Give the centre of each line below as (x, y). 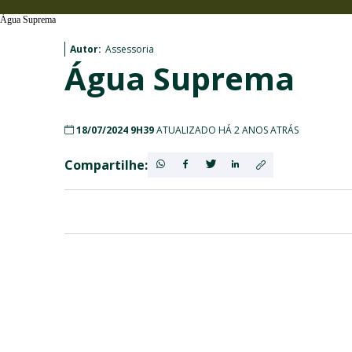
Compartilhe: (106, 165)
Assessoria (130, 49)
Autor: (86, 49)
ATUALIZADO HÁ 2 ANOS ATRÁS (227, 130)
